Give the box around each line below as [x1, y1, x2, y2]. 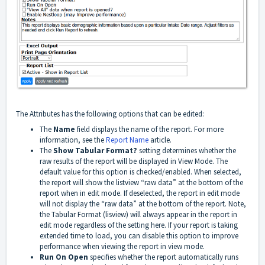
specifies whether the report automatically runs [88, 252, 238, 263]
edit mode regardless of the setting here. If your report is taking [40, 220, 238, 231]
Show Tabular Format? [53, 146, 137, 156]
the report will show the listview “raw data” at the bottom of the [40, 177, 243, 188]
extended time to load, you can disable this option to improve [40, 231, 238, 241]
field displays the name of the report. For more [75, 124, 224, 135]
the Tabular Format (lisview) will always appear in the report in [40, 209, 237, 220]
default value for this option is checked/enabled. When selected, [40, 167, 241, 177]
